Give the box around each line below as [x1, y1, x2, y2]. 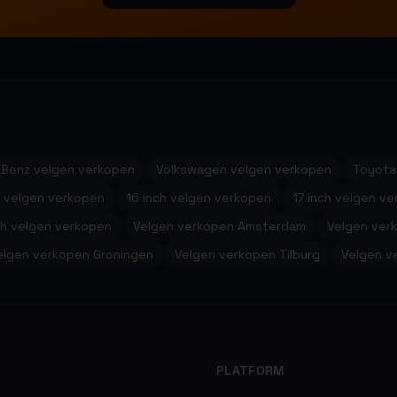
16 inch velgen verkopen [126, 190, 271, 206]
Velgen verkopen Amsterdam [133, 218, 306, 234]
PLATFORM [216, 362, 285, 378]
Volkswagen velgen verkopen [156, 161, 331, 177]
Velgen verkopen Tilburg [175, 246, 320, 262]
